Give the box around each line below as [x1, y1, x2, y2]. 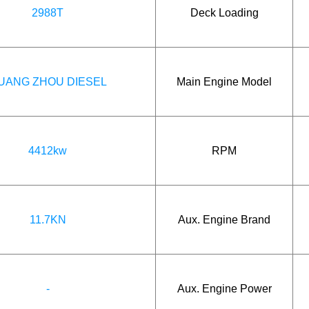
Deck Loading [190, 6, 259, 19]
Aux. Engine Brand [178, 213, 270, 226]
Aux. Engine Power [177, 282, 272, 295]
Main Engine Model [177, 75, 272, 88]
